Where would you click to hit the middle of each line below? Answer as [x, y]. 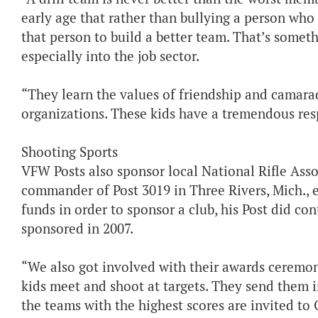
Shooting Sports [70, 152]
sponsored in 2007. [77, 229]
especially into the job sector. [110, 56]
